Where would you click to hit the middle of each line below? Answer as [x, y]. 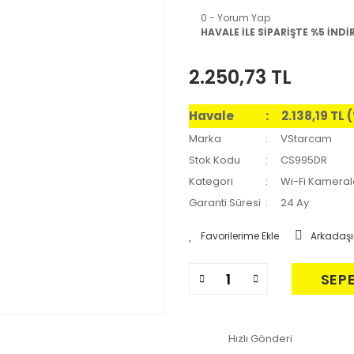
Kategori [211, 181]
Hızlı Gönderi [260, 338]
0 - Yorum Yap [235, 18]
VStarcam [307, 139]
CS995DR [304, 160]
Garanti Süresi [225, 203]
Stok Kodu [215, 160]
